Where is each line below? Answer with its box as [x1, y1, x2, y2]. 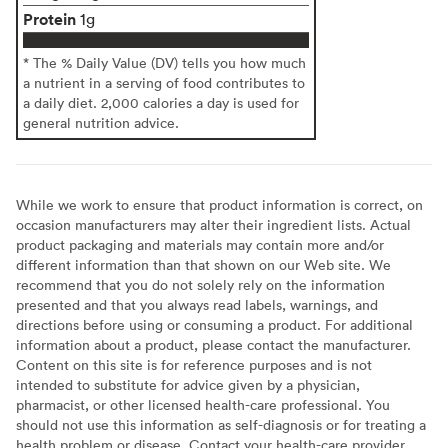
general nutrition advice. [23, 112, 179, 132]
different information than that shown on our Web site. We [16, 254, 391, 274]
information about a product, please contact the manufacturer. [16, 334, 411, 354]
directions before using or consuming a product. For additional [16, 314, 413, 334]
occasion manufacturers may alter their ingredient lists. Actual [16, 214, 411, 234]
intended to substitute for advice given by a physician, [16, 374, 360, 394]
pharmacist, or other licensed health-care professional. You [16, 394, 390, 414]
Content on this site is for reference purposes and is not [16, 354, 372, 374]
